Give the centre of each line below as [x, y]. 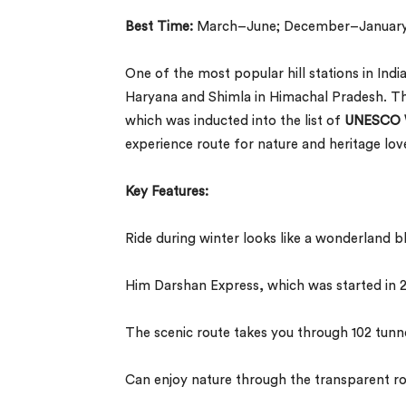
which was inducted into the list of [235, 121]
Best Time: [161, 26]
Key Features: [167, 191]
